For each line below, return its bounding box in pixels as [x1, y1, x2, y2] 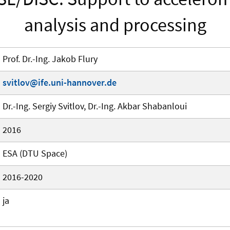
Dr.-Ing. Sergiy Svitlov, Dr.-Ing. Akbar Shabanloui [3, 100, 187, 112]
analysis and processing [24, 13, 206, 37]
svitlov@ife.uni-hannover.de [3, 76, 117, 89]
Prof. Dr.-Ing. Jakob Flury [3, 53, 98, 65]
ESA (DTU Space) [3, 147, 67, 160]
